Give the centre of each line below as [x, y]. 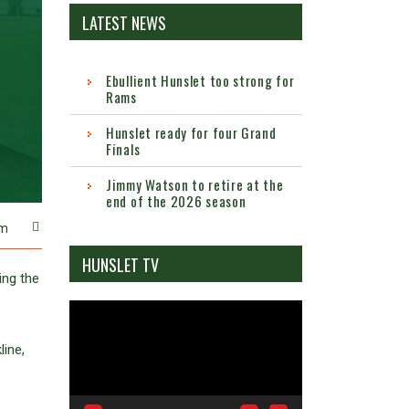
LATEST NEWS [124, 23]
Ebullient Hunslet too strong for [200, 81]
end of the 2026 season [176, 201]
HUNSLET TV [121, 265]
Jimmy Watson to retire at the [195, 185]
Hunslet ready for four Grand [191, 133]
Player [87, 333]
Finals [123, 149]
